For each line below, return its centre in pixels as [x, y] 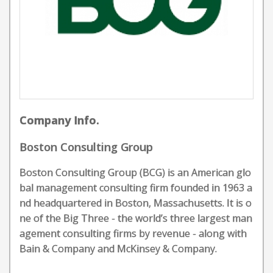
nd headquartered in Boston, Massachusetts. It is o [136, 203]
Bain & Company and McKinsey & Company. [118, 249]
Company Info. [59, 120]
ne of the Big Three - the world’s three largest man [136, 218]
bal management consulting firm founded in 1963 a [136, 188]
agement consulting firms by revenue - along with [133, 233]
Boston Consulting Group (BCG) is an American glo [135, 172]
